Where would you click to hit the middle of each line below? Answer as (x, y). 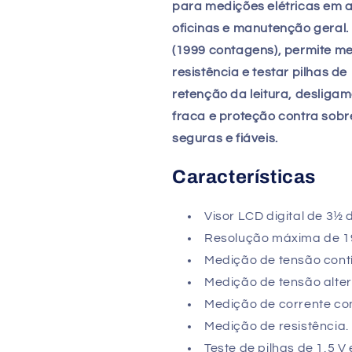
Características (244, 176)
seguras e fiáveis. (225, 138)
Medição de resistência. (277, 326)
